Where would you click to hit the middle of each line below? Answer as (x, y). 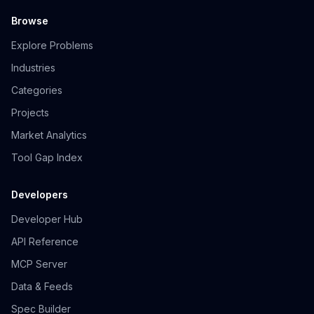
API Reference (45, 241)
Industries (33, 68)
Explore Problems (52, 45)
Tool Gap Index (47, 157)
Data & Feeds (42, 286)
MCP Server (39, 264)
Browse (30, 21)
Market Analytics (49, 135)
